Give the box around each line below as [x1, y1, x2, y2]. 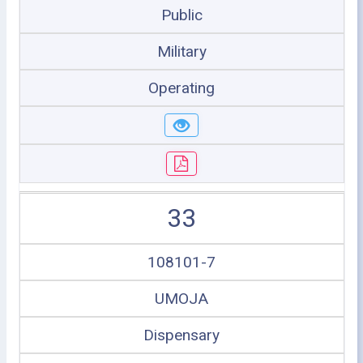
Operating [148, 78, 215, 97]
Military [156, 41, 207, 61]
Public [160, 5, 203, 24]
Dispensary [143, 325, 220, 344]
